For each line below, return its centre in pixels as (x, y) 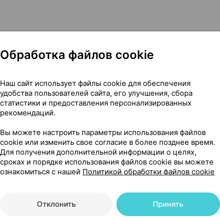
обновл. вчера (156, 188)
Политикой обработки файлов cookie (149, 171)
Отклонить (56, 204)
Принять (168, 204)
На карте (36, 137)
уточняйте (74, 188)
